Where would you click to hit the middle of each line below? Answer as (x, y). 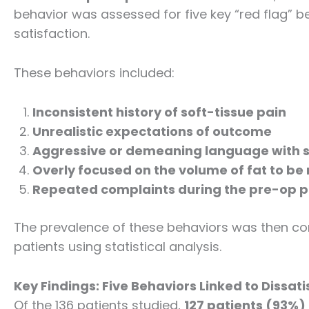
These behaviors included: (94, 73)
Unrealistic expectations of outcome (152, 132)
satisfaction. (52, 34)
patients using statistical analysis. (118, 247)
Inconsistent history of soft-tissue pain (159, 112)
